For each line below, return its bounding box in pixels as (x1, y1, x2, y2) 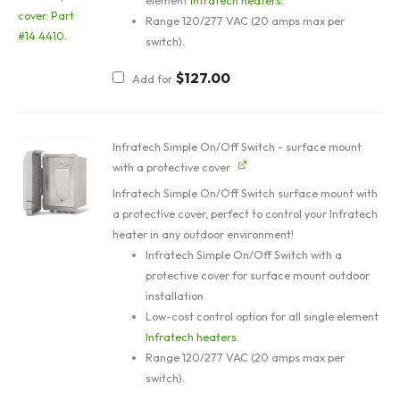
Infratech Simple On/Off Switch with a (146, 247, 343, 262)
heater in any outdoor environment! (112, 227, 294, 242)
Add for (129, 71, 175, 87)
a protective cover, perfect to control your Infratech (112, 206, 378, 221)
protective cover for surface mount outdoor (146, 268, 371, 283)
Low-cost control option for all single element (146, 309, 379, 324)
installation (146, 288, 204, 304)
